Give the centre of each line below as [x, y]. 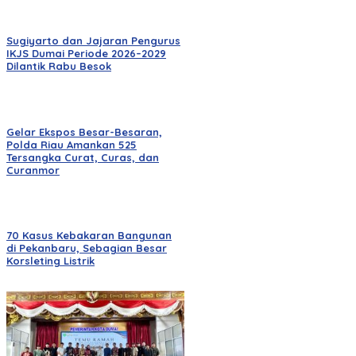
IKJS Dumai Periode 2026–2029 [86, 54]
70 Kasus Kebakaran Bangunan [89, 235]
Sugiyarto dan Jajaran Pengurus [93, 41]
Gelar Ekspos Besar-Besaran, [84, 132]
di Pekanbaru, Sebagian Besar [87, 248]
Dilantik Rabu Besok [59, 66]
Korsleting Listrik [50, 260]
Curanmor [33, 170]
